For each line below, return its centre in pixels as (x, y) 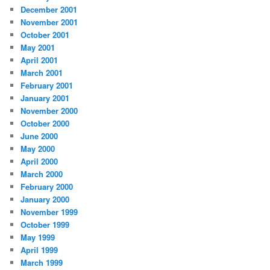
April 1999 (39, 250)
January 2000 (45, 199)
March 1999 (42, 263)
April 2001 (39, 60)
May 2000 (38, 149)
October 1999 (45, 225)
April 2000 (39, 162)
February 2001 (47, 86)
